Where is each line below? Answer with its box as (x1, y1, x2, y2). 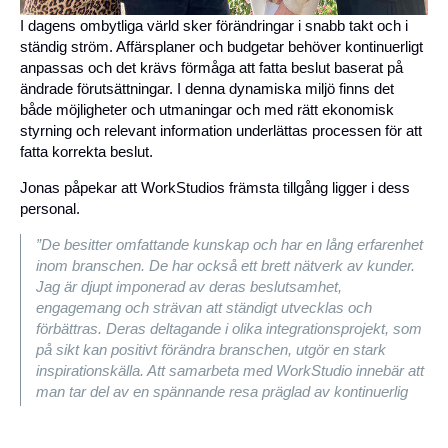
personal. (20, 200, 80, 218)
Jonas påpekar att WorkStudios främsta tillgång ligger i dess (20, 179, 410, 197)
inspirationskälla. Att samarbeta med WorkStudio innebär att (36, 362, 424, 380)
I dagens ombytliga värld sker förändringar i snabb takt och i (20, 17, 408, 35)
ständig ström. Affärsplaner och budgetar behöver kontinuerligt (20, 38, 423, 56)
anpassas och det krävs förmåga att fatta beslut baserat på (20, 59, 403, 77)
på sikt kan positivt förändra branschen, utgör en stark (36, 341, 386, 359)
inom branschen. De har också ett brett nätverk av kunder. (36, 257, 415, 275)
